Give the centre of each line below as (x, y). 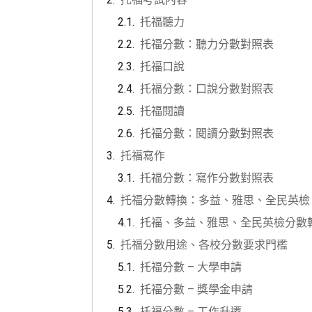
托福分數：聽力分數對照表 (207, 45)
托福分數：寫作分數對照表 (207, 178)
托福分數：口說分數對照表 (207, 89)
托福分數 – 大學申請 (191, 267)
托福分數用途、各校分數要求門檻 (204, 245)
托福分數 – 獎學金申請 (196, 290)
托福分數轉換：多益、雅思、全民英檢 (215, 201)
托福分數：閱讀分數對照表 (207, 134)
